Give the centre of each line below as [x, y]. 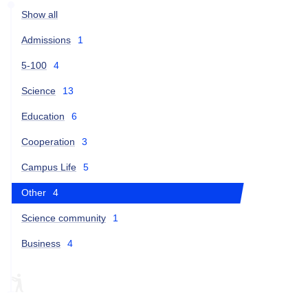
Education [43, 116]
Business [41, 243]
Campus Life [49, 167]
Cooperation [48, 141]
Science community [64, 218]
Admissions [46, 40]
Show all [40, 14]
